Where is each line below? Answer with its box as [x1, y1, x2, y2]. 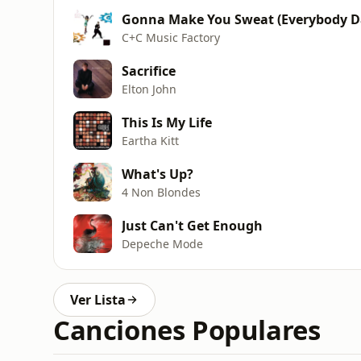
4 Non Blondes [122, 184, 201, 200]
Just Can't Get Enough [122, 216, 263, 234]
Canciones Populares [53, 312, 321, 348]
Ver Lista [70, 291, 126, 309]
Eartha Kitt [122, 132, 179, 148]
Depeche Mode [122, 235, 203, 251]
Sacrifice [122, 61, 176, 80]
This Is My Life [122, 113, 212, 131]
